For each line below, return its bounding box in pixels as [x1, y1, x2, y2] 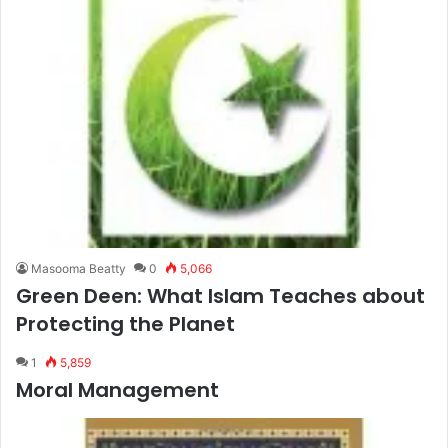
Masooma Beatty [31, 261, 126, 276]
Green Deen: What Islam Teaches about [16, 282, 425, 310]
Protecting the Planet [16, 310, 235, 338]
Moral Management [16, 376, 219, 404]
